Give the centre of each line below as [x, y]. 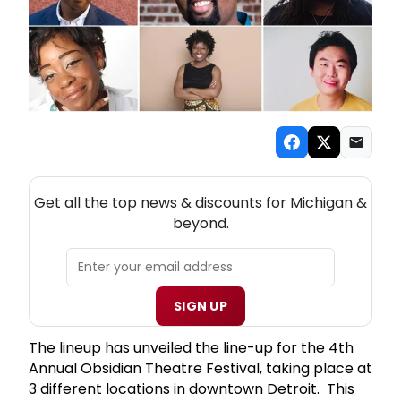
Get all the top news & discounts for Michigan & [200, 202]
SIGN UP [200, 306]
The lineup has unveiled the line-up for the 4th [191, 347]
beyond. [200, 223]
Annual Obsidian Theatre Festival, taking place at [200, 368]
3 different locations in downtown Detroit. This [192, 388]
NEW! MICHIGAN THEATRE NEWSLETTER [200, 184]
